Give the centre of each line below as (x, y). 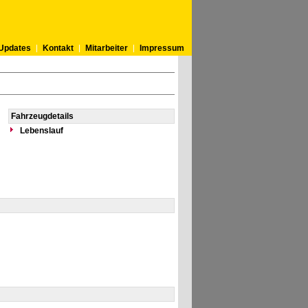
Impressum (162, 48)
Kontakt (58, 48)
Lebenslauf (41, 131)
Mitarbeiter (106, 48)
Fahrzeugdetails (42, 116)
